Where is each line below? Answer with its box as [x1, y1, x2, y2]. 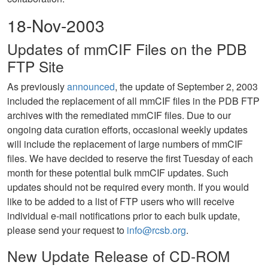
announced [67, 80, 115, 93]
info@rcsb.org [127, 223, 186, 237]
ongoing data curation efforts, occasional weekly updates [7, 123, 248, 136]
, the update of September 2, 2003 [115, 80, 258, 93]
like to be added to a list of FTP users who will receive [7, 194, 234, 208]
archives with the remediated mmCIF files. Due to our [7, 108, 231, 122]
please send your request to [7, 223, 127, 237]
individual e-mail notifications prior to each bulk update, [7, 209, 240, 223]
